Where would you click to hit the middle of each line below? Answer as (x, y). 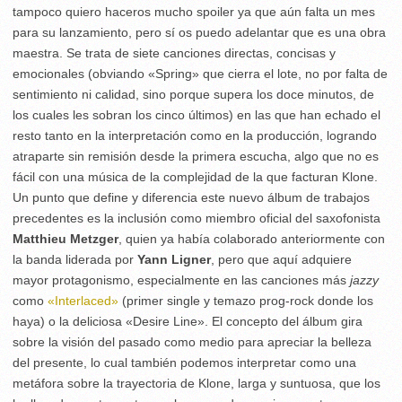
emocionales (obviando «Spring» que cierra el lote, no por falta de (200, 74)
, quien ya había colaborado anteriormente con (252, 239)
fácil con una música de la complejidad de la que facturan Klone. (195, 177)
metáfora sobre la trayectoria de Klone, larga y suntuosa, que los (197, 383)
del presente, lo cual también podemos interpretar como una (184, 363)
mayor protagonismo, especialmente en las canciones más (181, 280)
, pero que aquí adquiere (281, 259)
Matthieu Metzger (66, 239)
